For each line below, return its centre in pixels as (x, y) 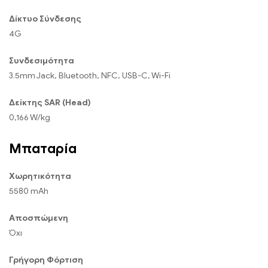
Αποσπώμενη (39, 218)
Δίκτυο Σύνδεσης (45, 19)
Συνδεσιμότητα (42, 60)
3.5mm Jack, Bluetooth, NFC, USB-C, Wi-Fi (90, 75)
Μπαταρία (43, 149)
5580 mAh (29, 191)
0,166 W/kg (30, 117)
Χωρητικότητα (40, 176)
